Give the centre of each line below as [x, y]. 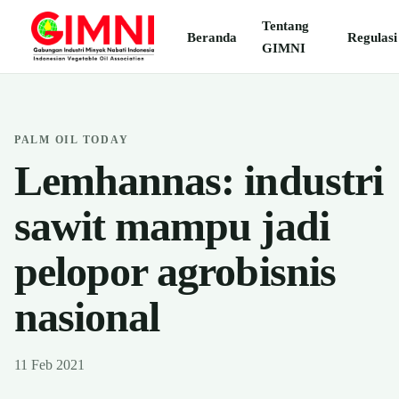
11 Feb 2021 [49, 365]
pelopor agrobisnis [175, 271]
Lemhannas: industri [199, 180]
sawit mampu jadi [172, 226]
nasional [87, 317]
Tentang [286, 25]
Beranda [212, 37]
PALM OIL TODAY [72, 140]
